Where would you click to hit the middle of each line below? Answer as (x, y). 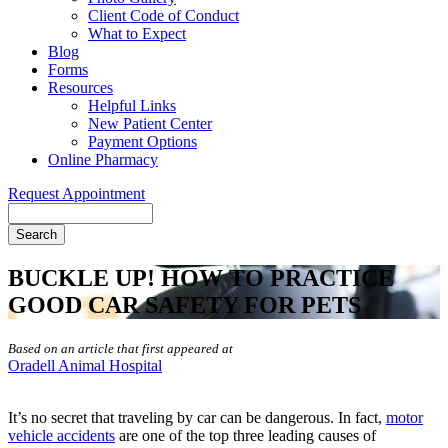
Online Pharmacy (103, 159)
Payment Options (142, 141)
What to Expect (137, 33)
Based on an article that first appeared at (120, 348)
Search (29, 211)
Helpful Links (132, 105)
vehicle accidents (61, 435)
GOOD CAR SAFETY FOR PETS (184, 304)
